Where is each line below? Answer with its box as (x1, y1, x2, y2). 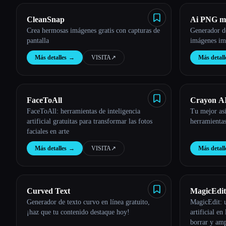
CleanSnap (27, 15, 65, 24)
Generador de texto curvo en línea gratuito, (27, 198, 150, 206)
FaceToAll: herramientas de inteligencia (27, 107, 140, 115)
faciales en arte (27, 128, 69, 135)
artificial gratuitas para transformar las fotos (27, 118, 152, 125)
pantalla (27, 37, 49, 44)
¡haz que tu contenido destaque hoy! (27, 208, 130, 216)
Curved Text (27, 187, 70, 195)
